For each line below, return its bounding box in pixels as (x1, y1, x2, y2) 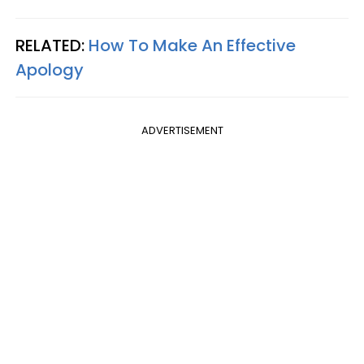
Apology (15, 58, 84, 81)
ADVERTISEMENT (141, 122, 223, 138)
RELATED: (15, 33, 89, 57)
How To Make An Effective (89, 33, 296, 57)
